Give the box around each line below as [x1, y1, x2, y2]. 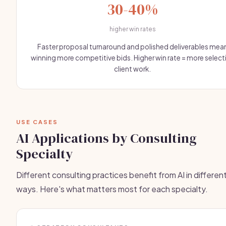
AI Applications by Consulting [16, 129, 197, 147]
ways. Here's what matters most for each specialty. [16, 184, 208, 194]
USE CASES [16, 119, 58, 125]
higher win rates [109, 25, 156, 33]
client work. [114, 65, 151, 73]
